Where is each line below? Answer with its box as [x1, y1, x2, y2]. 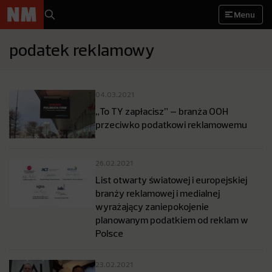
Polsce [95, 227, 123, 239]
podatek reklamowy [9, 39, 155, 60]
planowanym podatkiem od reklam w [95, 214, 248, 226]
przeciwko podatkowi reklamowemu [95, 118, 247, 131]
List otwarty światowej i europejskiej [95, 174, 247, 186]
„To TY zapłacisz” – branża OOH [95, 105, 228, 117]
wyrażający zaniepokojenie [95, 200, 209, 212]
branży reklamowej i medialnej [95, 187, 220, 199]
